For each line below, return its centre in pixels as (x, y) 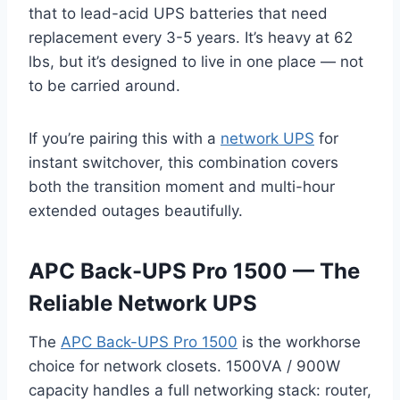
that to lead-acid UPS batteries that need (178, 14)
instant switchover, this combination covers (183, 163)
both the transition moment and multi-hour (182, 187)
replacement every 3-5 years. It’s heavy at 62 (191, 38)
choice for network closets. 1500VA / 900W (184, 367)
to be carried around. (104, 86)
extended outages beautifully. (136, 211)
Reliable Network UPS (143, 304)
